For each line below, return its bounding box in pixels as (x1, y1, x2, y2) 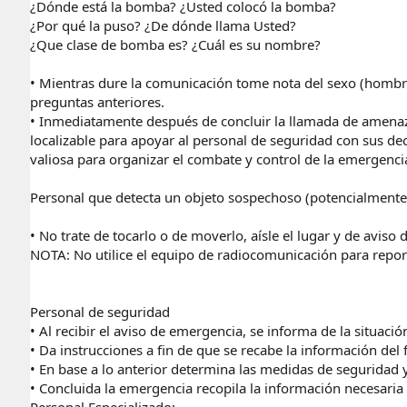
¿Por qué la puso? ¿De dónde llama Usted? (30, 15, 296, 35)
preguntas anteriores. (30, 92, 164, 111)
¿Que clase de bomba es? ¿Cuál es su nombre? (30, 35, 321, 54)
